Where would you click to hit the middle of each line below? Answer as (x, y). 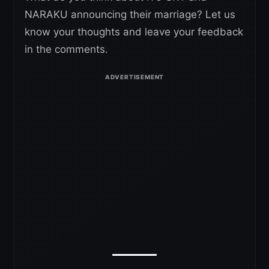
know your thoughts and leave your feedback (134, 32)
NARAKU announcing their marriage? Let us (130, 14)
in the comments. (66, 49)
